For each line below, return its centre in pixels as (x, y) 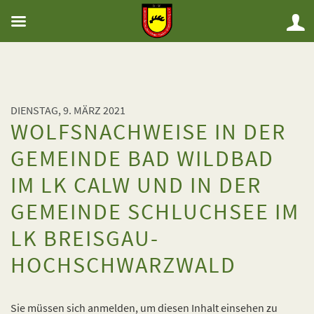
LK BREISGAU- (85, 238)
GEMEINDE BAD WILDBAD (142, 158)
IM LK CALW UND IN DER (136, 185)
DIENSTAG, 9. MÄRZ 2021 (68, 110)
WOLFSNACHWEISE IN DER (148, 132)
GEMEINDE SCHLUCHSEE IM (155, 212)
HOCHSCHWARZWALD (123, 265)
